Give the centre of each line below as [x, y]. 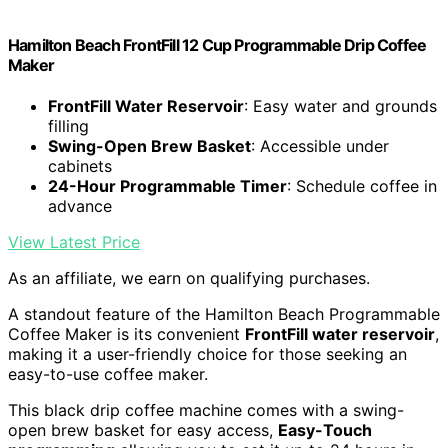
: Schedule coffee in [362, 186]
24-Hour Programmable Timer [167, 186]
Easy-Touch [325, 430]
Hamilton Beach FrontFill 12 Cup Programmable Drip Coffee [217, 45]
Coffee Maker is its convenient [126, 334]
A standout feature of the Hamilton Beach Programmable [224, 314]
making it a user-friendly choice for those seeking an [207, 354]
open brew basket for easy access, [143, 430]
